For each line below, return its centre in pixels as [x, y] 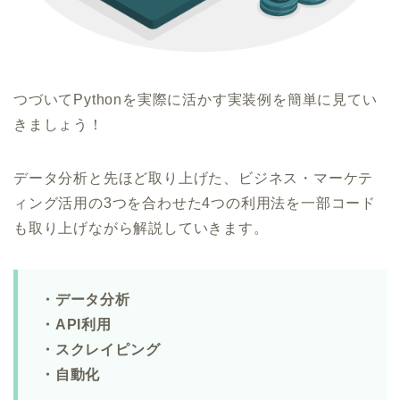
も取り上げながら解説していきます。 [141, 229]
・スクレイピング [100, 350]
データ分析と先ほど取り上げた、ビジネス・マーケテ [194, 179]
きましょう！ [58, 125]
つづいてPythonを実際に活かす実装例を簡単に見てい [196, 100]
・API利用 [76, 325]
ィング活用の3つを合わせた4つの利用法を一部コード [195, 204]
